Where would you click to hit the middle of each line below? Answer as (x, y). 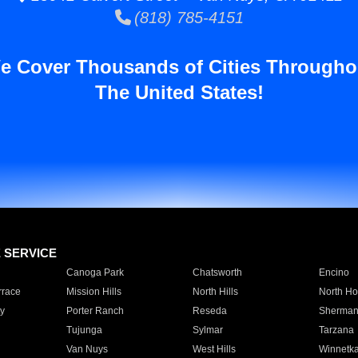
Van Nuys (87, 349)
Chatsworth (217, 272)
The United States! (179, 92)
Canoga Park (95, 272)
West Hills (214, 349)
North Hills (215, 292)
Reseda (209, 311)
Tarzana (336, 330)
